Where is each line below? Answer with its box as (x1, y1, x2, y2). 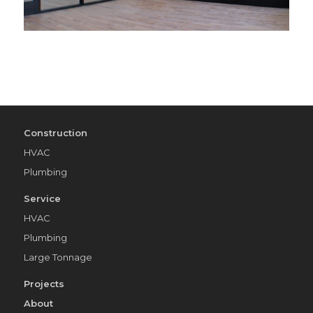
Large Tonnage (23, 251, 92, 263)
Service (23, 192, 61, 204)
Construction (23, 126, 87, 138)
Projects (23, 277, 64, 289)
